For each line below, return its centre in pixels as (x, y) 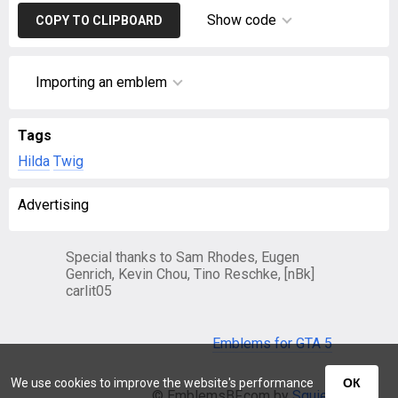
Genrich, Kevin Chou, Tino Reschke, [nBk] (190, 274)
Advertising (53, 205)
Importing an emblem (101, 82)
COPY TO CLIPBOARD (99, 20)
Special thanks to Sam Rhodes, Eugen (183, 257)
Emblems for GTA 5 (272, 343)
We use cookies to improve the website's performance (163, 383)
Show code (242, 20)
